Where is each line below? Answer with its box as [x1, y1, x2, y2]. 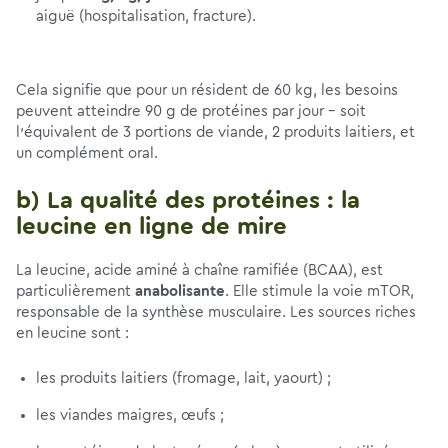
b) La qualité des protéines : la [16, 189, 360, 213]
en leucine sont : [16, 326, 129, 341]
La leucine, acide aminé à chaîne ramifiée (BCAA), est [16, 263, 383, 278]
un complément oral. [16, 146, 158, 161]
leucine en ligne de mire [16, 215, 287, 239]
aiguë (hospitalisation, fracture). [36, 9, 256, 24]
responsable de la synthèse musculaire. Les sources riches [16, 305, 416, 320]
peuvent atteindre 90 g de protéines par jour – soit [16, 104, 366, 119]
